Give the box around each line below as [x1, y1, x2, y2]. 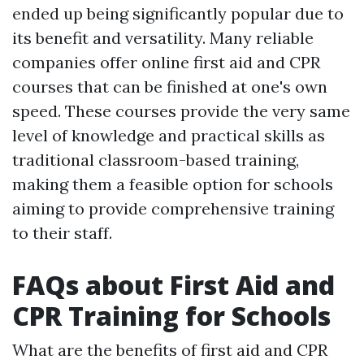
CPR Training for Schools [12, 298, 331, 334]
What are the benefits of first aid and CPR [12, 340, 327, 361]
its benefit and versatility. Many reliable [12, 28, 314, 49]
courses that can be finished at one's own [12, 76, 327, 97]
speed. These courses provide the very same [12, 101, 350, 122]
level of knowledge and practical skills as [12, 125, 325, 146]
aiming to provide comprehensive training [12, 198, 334, 219]
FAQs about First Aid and [12, 267, 335, 303]
